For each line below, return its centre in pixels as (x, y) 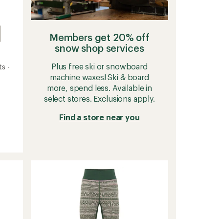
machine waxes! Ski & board (99, 77)
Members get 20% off (99, 37)
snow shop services (99, 48)
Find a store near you (99, 117)
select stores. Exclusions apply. (99, 98)
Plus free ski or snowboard (99, 66)
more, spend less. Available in (99, 88)
